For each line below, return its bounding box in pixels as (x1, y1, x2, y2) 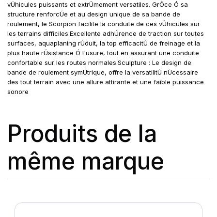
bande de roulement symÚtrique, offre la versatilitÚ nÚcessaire (7, 68, 198, 76)
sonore (7, 88, 29, 95)
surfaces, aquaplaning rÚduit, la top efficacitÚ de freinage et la (7, 39, 200, 47)
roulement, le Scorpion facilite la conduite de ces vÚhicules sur (7, 20, 200, 28)
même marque (7, 147, 164, 175)
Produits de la (7, 119, 157, 148)
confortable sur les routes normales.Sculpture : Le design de (7, 59, 191, 66)
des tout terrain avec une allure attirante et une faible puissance (7, 78, 204, 86)
